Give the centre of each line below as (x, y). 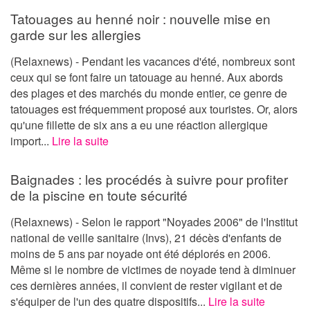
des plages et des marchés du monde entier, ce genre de (149, 93)
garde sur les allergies (76, 34)
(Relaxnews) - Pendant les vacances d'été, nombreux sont (153, 61)
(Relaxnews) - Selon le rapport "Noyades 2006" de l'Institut (154, 221)
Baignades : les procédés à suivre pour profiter (149, 179)
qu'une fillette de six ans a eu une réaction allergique (139, 125)
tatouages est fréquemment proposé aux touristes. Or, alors (154, 109)
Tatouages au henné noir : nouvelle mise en (140, 18)
